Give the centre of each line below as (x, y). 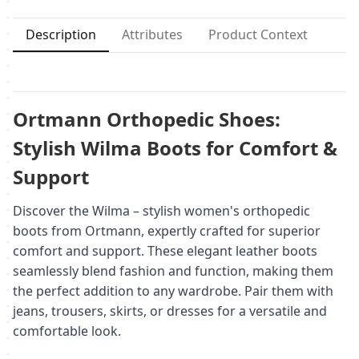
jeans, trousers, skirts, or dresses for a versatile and (170, 311)
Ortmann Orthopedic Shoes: (147, 119)
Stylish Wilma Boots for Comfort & (175, 147)
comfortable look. (67, 331)
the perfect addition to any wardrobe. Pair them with (173, 290)
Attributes (152, 34)
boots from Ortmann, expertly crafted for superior (167, 230)
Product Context (258, 34)
